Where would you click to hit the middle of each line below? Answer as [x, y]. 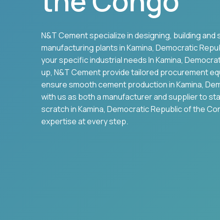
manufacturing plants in [84, 48]
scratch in [60, 109]
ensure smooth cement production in [109, 84]
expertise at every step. [85, 121]
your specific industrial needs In [98, 60]
